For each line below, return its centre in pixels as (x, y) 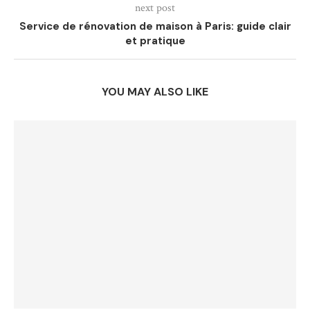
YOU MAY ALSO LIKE (155, 92)
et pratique (155, 41)
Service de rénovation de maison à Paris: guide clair (155, 26)
